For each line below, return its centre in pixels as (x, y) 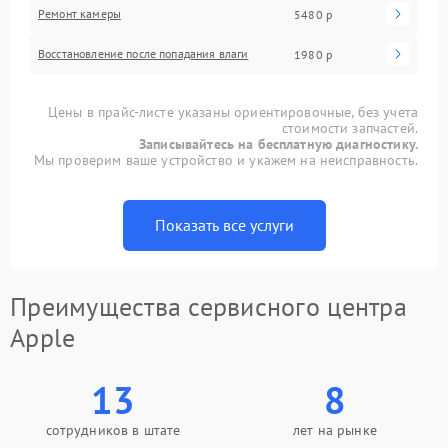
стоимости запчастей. (349, 128)
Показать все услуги (224, 225)
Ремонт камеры (79, 13)
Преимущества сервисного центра (208, 306)
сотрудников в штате (113, 430)
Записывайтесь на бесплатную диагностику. (278, 144)
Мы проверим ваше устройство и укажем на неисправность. (225, 160)
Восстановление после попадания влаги (143, 53)
